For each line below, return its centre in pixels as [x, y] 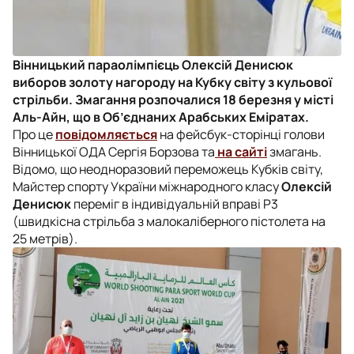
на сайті [241, 151]
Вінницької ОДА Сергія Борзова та [114, 151]
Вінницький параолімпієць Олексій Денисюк [153, 64]
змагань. [294, 151]
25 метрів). [45, 238]
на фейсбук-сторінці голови [241, 134]
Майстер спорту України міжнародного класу [147, 186]
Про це [34, 134]
